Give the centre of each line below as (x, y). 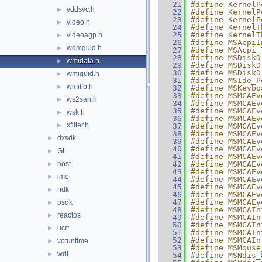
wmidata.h (83, 61)
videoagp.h (85, 35)
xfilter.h (78, 125)
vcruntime (73, 241)
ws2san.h (82, 99)
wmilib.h (80, 87)
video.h (78, 22)
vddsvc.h (81, 9)
